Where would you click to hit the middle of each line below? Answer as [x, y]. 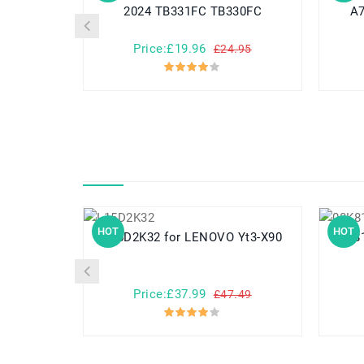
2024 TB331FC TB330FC [193, 12]
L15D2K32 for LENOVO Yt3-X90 [223, 238]
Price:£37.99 [170, 295]
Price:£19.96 [170, 49]
